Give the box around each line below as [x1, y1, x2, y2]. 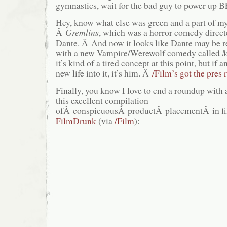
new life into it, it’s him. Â [56, 67, 152, 80]
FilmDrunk [56, 115, 98, 127]
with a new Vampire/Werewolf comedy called [56, 47, 222, 59]
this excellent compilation [56, 94, 148, 107]
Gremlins [65, 26, 99, 39]
